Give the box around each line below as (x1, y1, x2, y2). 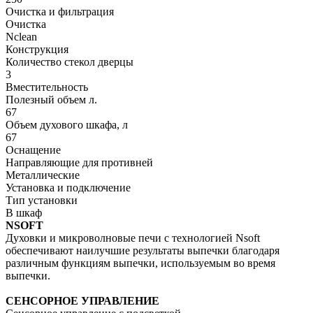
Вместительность (6, 80, 88, 93)
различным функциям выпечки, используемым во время (6, 256, 275, 269)
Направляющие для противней (6, 156, 153, 168)
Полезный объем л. (6, 93, 97, 105)
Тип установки (6, 194, 78, 206)
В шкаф (6, 206, 42, 219)
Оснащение (6, 143, 61, 156)
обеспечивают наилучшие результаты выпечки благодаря (6, 244, 279, 256)
